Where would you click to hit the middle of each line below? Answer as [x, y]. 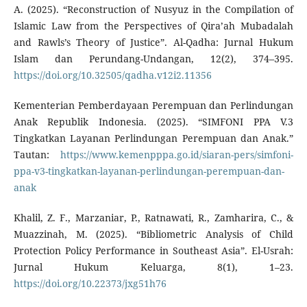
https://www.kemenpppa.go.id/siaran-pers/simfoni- [177, 154]
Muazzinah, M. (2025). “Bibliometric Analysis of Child [153, 234]
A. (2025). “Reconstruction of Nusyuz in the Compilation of [153, 9]
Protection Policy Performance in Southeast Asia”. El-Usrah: [153, 250]
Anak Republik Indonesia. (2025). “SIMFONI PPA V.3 [153, 121]
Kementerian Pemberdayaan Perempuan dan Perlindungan [153, 105]
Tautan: [37, 154]
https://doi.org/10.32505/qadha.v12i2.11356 [112, 75]
